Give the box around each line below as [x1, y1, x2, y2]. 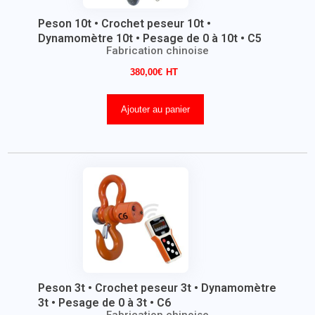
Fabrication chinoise [106, 44, 209, 57]
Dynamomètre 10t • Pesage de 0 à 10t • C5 [37, 32, 262, 45]
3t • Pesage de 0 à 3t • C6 [37, 296, 171, 309]
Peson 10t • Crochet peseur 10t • [37, 17, 211, 30]
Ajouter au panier [120, 104, 190, 115]
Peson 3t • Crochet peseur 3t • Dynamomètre [37, 281, 276, 295]
